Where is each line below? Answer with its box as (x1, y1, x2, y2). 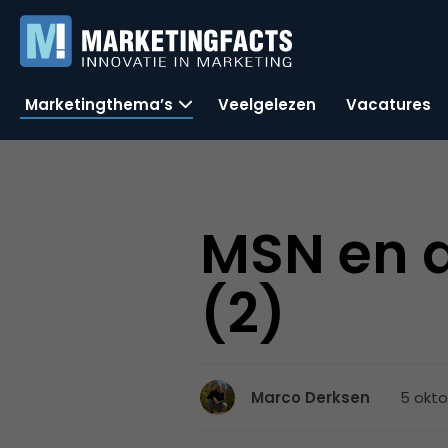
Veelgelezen (218, 93, 316, 115)
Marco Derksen (251, 387, 371, 408)
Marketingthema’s (25, 93, 173, 115)
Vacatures (346, 93, 431, 115)
